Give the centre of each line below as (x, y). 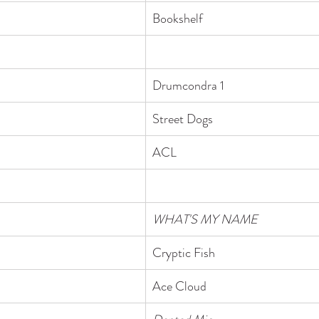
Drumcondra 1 (188, 85)
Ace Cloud (179, 286)
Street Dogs (183, 119)
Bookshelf (178, 18)
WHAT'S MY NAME (205, 219)
